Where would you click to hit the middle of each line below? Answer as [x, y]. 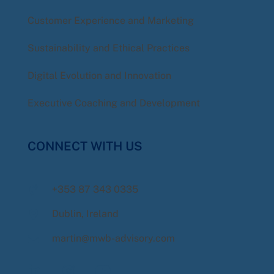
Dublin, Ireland [85, 214]
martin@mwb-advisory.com [113, 239]
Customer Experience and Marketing [111, 21]
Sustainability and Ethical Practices [109, 48]
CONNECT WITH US [85, 146]
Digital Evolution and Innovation [99, 76]
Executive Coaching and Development [114, 103]
